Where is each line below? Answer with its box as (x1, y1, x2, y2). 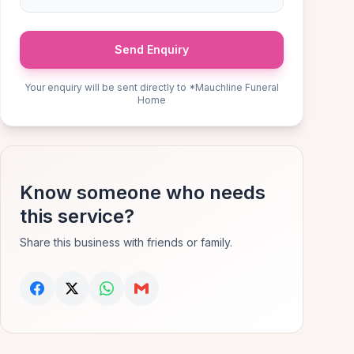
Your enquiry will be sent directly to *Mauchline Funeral (24, 81, 279, 93)
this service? (20, 205, 134, 228)
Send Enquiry (115, 43, 189, 56)
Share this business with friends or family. (20, 235, 232, 249)
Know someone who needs (20, 181, 265, 204)
